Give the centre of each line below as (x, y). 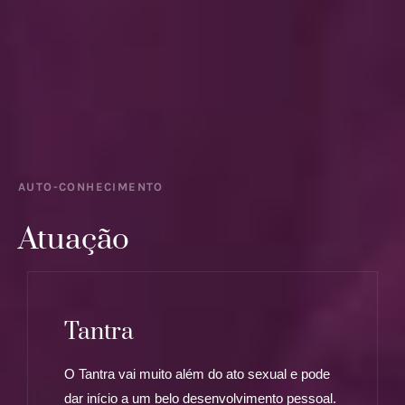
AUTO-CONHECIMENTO (91, 187)
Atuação (74, 240)
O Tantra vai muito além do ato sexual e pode (197, 374)
